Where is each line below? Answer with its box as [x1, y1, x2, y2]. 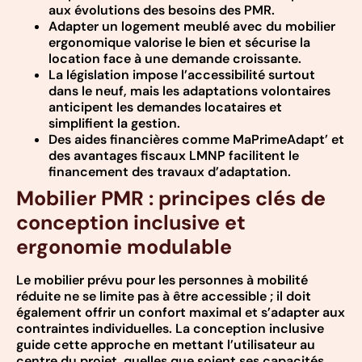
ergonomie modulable [16, 233, 232, 260]
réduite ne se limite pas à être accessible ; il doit [16, 287, 311, 305]
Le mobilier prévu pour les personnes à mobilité [16, 271, 308, 288]
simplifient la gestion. [48, 114, 180, 132]
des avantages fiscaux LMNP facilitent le [48, 146, 299, 164]
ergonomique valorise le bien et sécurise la [48, 33, 310, 51]
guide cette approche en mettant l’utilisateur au [16, 335, 315, 353]
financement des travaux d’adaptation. [48, 162, 291, 180]
